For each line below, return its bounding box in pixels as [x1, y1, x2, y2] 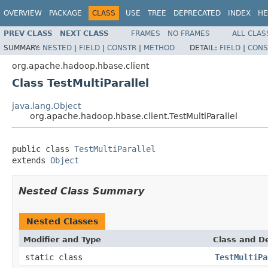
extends [12, 155, 50, 165]
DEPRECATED [173, 9, 221, 17]
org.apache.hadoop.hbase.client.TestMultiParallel [30, 111, 237, 121]
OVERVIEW [4, 9, 42, 17]
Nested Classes [26, 216, 98, 226]
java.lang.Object [12, 100, 81, 111]
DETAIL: [190, 43, 220, 52]
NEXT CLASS [60, 29, 109, 38]
